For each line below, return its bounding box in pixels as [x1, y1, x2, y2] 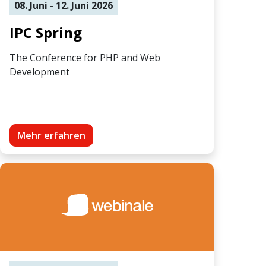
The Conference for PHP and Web [9, 50, 160, 64]
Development [9, 65, 69, 78]
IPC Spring [9, 22, 82, 42]
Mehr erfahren [17, 128, 85, 142]
